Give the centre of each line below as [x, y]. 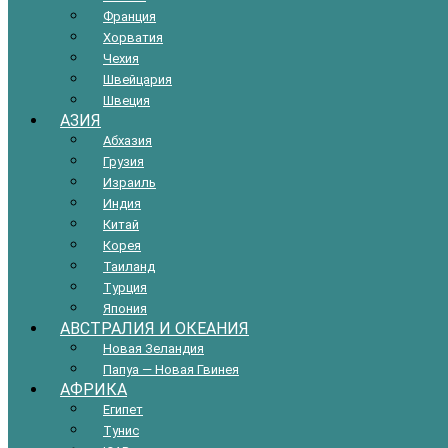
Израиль [129, 182]
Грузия [123, 161]
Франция [129, 16]
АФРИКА [93, 389]
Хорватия [133, 37]
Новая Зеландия [153, 348]
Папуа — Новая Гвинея [171, 369]
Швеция [126, 100]
